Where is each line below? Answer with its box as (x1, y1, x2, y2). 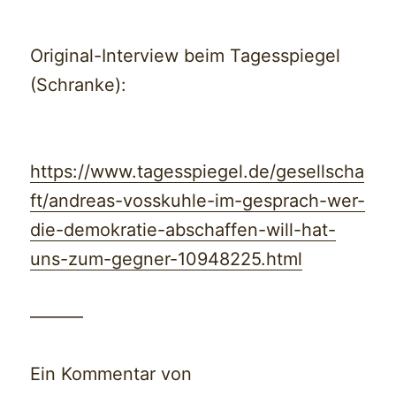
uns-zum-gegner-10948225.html (30, 248, 303, 270)
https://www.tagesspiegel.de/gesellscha (30, 161, 365, 183)
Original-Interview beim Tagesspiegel (30, 45, 341, 67)
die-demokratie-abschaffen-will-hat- (30, 219, 337, 241)
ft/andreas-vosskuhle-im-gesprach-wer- (30, 190, 366, 212)
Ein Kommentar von (30, 363, 193, 385)
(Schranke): (30, 74, 127, 96)
